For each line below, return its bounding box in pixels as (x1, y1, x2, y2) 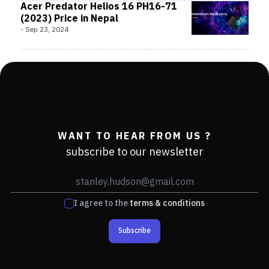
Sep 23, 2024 (25, 24, 68, 35)
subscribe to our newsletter (65, 144, 204, 162)
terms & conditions (130, 196, 205, 210)
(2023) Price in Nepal (20, 11, 118, 27)
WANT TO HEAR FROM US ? (57, 128, 212, 145)
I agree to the (74, 196, 128, 210)
